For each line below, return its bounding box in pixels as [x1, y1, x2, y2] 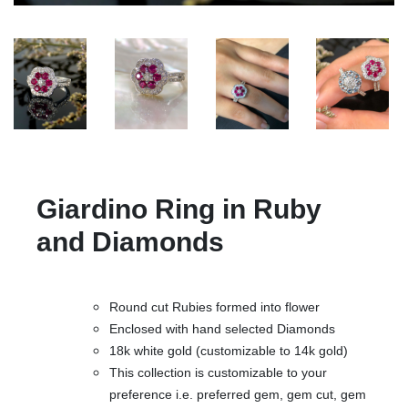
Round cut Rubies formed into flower [109, 300, 320, 314]
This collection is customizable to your [109, 365, 327, 380]
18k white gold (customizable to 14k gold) [109, 343, 348, 358]
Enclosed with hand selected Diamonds [109, 321, 335, 336]
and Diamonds [36, 226, 224, 258]
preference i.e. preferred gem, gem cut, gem [109, 387, 366, 402]
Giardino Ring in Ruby [36, 193, 321, 225]
